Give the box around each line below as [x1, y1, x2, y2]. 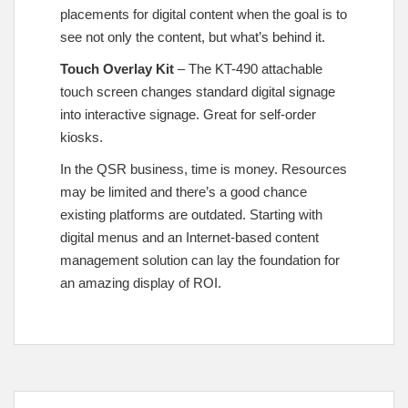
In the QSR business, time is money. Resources [60, 161, 347, 177]
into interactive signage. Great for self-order [60, 107, 316, 122]
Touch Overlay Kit [60, 61, 174, 76]
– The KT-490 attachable [174, 61, 322, 76]
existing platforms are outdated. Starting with [60, 207, 322, 222]
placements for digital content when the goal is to [60, 6, 347, 22]
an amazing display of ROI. [60, 275, 221, 291]
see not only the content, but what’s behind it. [60, 29, 325, 45]
